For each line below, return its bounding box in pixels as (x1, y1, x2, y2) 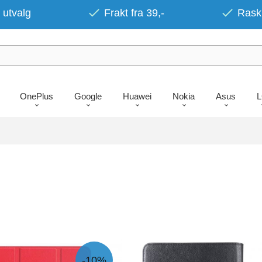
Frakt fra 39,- (104, 7, 164, 19)
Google (74, 91, 102, 101)
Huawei (122, 91, 151, 101)
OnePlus (19, 91, 53, 101)
